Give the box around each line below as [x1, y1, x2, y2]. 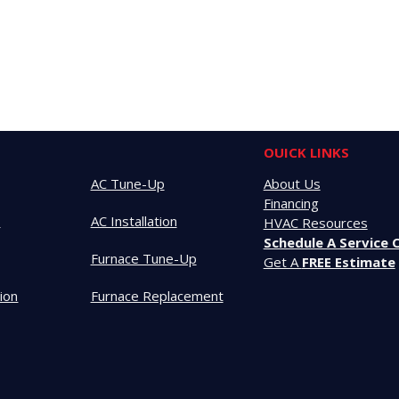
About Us [263, 175, 321, 193]
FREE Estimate [301, 253, 395, 272]
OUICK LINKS [263, 143, 349, 162]
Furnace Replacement [90, 287, 224, 305]
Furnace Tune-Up [90, 249, 197, 268]
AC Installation [90, 212, 177, 231]
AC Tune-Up [90, 175, 165, 193]
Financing [263, 194, 319, 213]
